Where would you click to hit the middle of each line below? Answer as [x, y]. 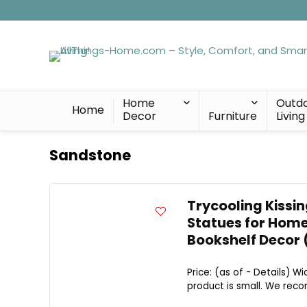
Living [291, 116]
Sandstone [90, 155]
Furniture [232, 116]
